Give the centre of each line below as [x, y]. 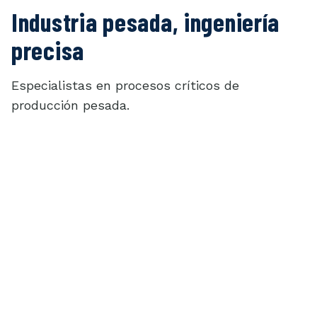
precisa [48, 50]
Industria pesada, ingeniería [146, 21]
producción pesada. [70, 105]
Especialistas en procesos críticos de [125, 85]
